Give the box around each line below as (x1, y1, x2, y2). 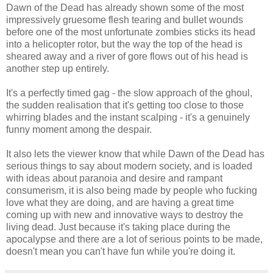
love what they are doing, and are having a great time (6, 197, 234, 208)
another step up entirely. (6, 63, 109, 74)
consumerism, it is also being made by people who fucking (6, 185, 257, 196)
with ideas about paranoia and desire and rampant (6, 172, 222, 183)
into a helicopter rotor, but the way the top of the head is (6, 38, 243, 49)
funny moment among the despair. (6, 124, 152, 135)
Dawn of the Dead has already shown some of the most (6, 2, 244, 13)
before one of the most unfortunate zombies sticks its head (6, 26, 255, 37)
